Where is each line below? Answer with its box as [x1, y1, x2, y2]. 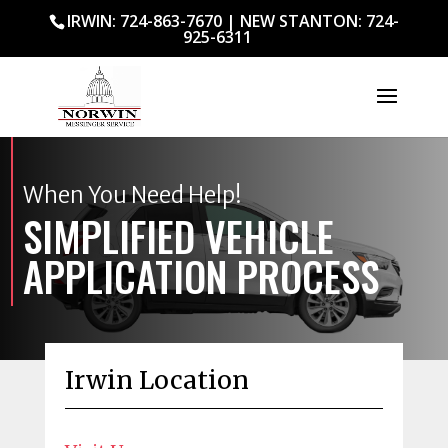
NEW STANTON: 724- [239, 10, 399, 32]
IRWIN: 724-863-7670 [66, 10, 222, 32]
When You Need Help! [23, 181, 243, 210]
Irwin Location [64, 363, 249, 396]
